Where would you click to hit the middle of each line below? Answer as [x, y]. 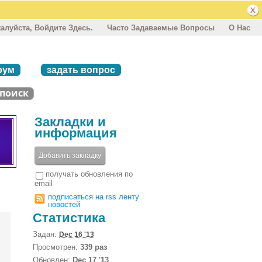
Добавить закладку [70, 155]
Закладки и [70, 122]
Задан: [46, 234]
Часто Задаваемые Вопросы [161, 27]
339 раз [94, 247]
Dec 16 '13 [77, 234]
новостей [64, 204]
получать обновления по [89, 174]
